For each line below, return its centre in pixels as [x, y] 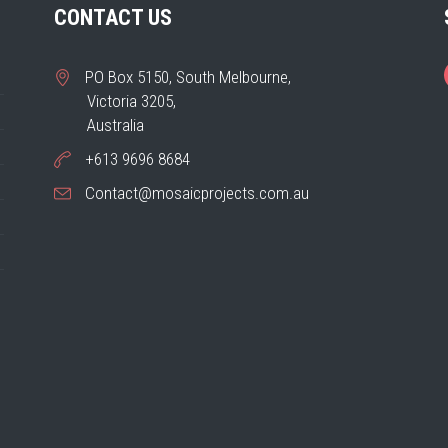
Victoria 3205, [131, 101]
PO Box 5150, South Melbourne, [187, 77]
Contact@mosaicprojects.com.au [196, 193]
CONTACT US [112, 17]
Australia [115, 125]
